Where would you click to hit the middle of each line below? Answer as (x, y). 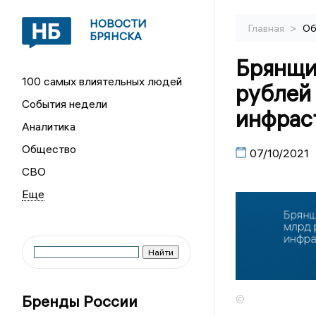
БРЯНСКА (116, 36)
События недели (65, 104)
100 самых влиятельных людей (102, 81)
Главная (267, 28)
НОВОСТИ (119, 23)
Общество (49, 149)
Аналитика (49, 126)
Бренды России (80, 301)
